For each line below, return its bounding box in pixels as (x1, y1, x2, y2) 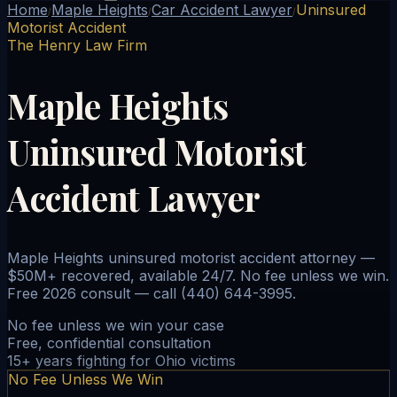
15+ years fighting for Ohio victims (7, 351, 236, 370)
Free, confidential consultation (7, 333, 211, 352)
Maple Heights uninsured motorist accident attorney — (7, 248, 375, 267)
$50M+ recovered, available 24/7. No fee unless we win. (7, 266, 389, 284)
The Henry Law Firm (7, 36, 147, 54)
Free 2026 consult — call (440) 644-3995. (7, 284, 296, 302)
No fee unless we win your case (7, 315, 224, 334)
